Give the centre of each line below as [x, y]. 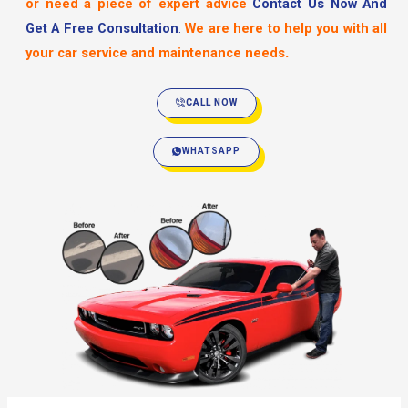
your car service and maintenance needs [155, 53]
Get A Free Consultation [102, 29]
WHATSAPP [211, 151]
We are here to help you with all [286, 29]
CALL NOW [211, 103]
